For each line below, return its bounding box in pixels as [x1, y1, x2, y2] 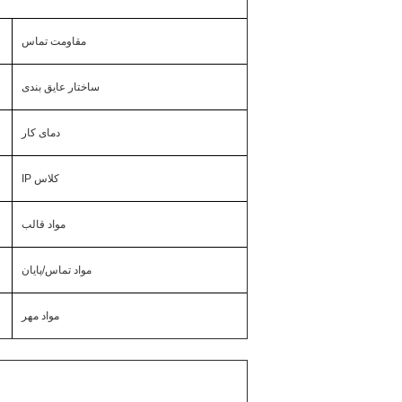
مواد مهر [22, 310, 59, 322]
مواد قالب [22, 218, 66, 231]
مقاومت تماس [22, 35, 86, 48]
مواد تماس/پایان [22, 264, 92, 276]
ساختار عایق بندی [22, 81, 100, 93]
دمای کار [22, 127, 60, 139]
